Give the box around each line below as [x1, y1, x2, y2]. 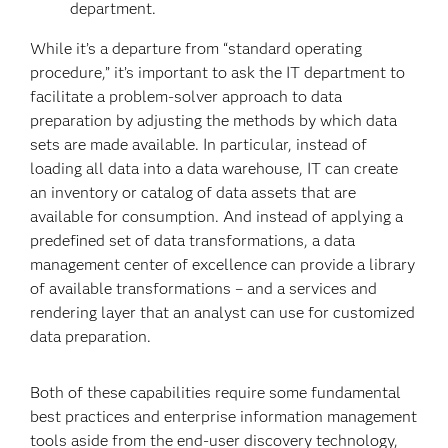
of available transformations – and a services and [30, 279, 378, 298]
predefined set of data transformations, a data [30, 231, 356, 250]
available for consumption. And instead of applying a [30, 207, 404, 226]
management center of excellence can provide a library [30, 255, 416, 274]
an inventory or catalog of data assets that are [30, 183, 357, 202]
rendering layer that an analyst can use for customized [30, 303, 416, 322]
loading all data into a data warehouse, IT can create [30, 159, 399, 178]
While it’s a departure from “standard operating [30, 39, 363, 58]
